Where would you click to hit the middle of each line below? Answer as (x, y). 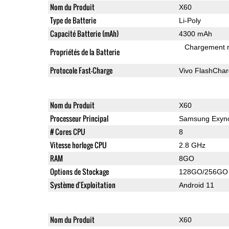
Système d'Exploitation (83, 185)
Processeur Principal (79, 118)
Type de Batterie (73, 20)
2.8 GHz (192, 145)
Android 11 (196, 185)
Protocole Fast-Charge (81, 70)
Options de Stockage (79, 171)
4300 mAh (195, 33)
